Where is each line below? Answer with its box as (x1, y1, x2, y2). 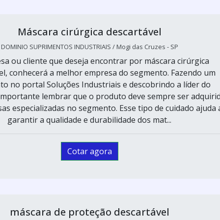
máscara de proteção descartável (9, 205, 169, 219)
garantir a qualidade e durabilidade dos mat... (7, 114, 172, 126)
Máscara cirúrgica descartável (17, 25, 162, 39)
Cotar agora (67, 146, 112, 157)
